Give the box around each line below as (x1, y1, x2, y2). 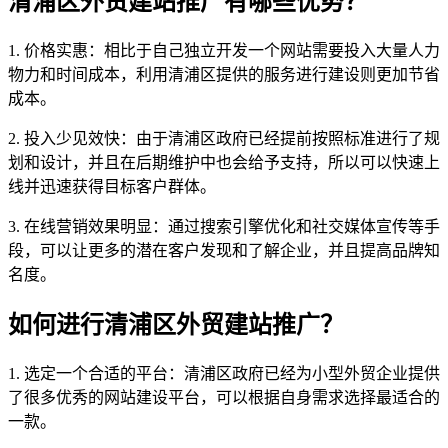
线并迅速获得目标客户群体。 (8, 178, 216, 196)
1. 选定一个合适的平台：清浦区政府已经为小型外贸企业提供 (8, 365, 440, 383)
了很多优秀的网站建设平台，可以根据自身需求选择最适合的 (8, 389, 440, 407)
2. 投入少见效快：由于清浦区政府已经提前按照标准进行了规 (8, 130, 440, 148)
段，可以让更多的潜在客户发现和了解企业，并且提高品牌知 (8, 242, 440, 260)
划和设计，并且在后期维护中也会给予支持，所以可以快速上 (8, 154, 440, 172)
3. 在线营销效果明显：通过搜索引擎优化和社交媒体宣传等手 (8, 218, 440, 236)
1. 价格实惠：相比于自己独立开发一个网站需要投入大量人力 (8, 42, 440, 60)
